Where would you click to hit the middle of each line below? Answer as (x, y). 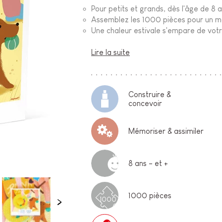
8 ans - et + (148, 163)
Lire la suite (111, 53)
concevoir (145, 103)
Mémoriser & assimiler (166, 131)
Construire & (150, 94)
